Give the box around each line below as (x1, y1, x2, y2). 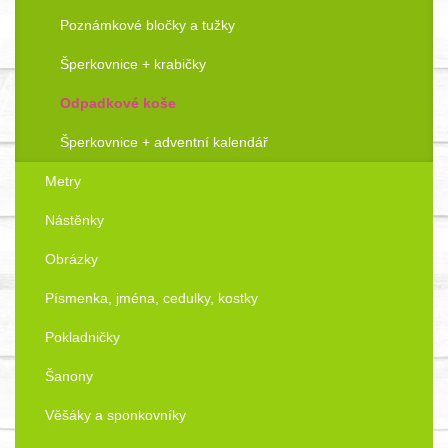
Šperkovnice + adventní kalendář (60, 134, 268, 151)
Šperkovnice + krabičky (60, 56, 206, 73)
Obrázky (45, 251, 98, 268)
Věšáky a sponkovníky (45, 407, 186, 424)
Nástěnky (45, 212, 104, 229)
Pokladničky (45, 329, 120, 346)
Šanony (45, 368, 93, 385)
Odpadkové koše (60, 95, 176, 112)
